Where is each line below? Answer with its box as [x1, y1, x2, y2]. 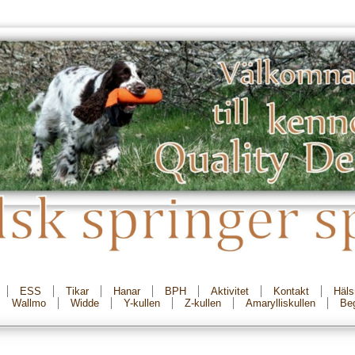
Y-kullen [124, 297, 160, 309]
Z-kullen [185, 297, 221, 309]
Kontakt [273, 285, 309, 297]
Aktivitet [211, 285, 249, 297]
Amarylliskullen [246, 297, 315, 309]
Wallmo [12, 297, 46, 309]
